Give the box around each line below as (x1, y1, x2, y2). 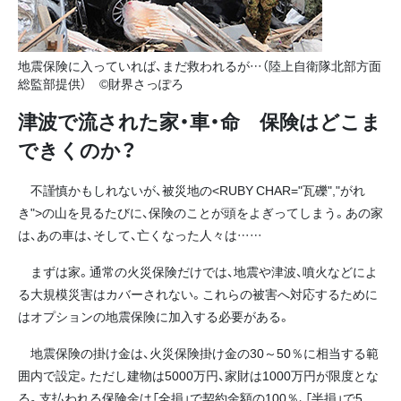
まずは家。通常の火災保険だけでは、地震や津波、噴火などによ (18, 261, 378, 280)
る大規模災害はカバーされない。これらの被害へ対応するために (18, 284, 378, 303)
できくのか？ (18, 135, 136, 165)
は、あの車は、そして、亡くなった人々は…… (18, 225, 262, 243)
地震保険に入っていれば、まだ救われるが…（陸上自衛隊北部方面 (18, 56, 381, 75)
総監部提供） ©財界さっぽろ (18, 74, 183, 93)
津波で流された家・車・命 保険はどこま (18, 107, 381, 136)
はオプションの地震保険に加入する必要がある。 (18, 306, 290, 325)
